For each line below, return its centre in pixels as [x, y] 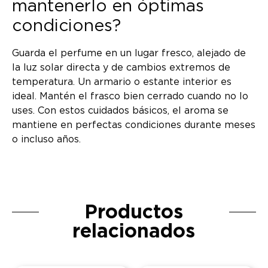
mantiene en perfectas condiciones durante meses [134, 125]
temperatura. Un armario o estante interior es [122, 82]
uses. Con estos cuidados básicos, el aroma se [120, 111]
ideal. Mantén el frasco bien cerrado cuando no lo [130, 97]
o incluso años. [46, 140]
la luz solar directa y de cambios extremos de [121, 68]
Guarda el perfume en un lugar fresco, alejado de [129, 54]
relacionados [134, 232]
